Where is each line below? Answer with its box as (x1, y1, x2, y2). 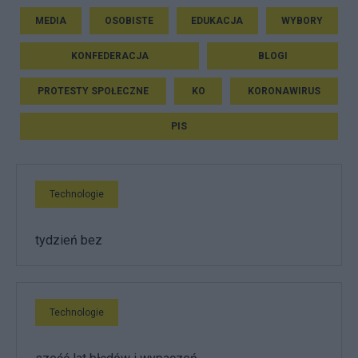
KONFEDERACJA (70, 50, 149, 62)
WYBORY (281, 14, 324, 26)
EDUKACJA (191, 14, 244, 26)
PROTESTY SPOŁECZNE (37, 85, 149, 97)
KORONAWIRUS (248, 85, 321, 97)
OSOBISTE (104, 14, 153, 26)
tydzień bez (35, 232, 102, 248)
